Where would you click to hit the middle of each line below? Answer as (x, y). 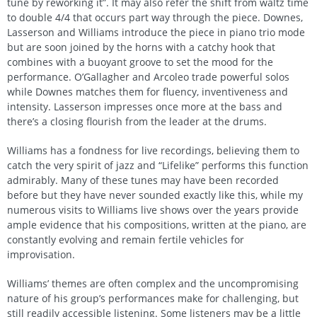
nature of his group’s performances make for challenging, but (153, 298)
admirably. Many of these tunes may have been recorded (143, 180)
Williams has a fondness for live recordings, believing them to (153, 150)
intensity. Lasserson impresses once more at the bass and (145, 106)
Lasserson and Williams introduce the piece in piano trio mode (156, 32)
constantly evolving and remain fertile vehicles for (126, 239)
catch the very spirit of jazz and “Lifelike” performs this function (158, 165)
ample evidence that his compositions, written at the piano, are (157, 224)
